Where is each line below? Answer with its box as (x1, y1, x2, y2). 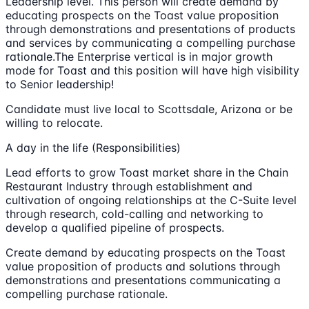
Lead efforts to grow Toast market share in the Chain (6, 166, 288, 180)
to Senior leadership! (6, 77, 114, 92)
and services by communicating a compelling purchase (6, 36, 295, 50)
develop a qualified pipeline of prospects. (6, 221, 224, 235)
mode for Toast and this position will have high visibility (6, 63, 299, 78)
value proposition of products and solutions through (6, 259, 280, 274)
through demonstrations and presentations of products (6, 22, 295, 37)
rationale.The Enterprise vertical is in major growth (6, 50, 272, 64)
